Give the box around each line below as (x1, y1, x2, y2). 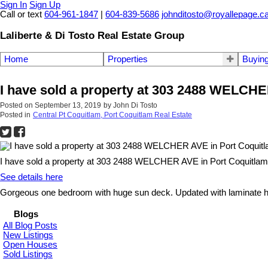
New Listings (3, 230, 53, 240)
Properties (108, 54, 148, 65)
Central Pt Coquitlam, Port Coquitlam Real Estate (33, 111, 192, 120)
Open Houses (3, 240, 57, 250)
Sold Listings (3, 249, 53, 260)
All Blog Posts (3, 221, 57, 231)
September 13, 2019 (35, 101, 101, 110)
